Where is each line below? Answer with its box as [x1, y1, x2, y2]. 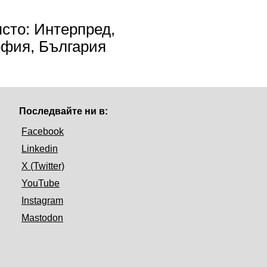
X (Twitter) [21, 160, 64, 171]
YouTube [21, 178, 60, 188]
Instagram [21, 195, 63, 206]
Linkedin [21, 143, 58, 154]
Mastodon [21, 212, 63, 223]
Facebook [21, 126, 64, 136]
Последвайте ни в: [19, 105, 108, 116]
